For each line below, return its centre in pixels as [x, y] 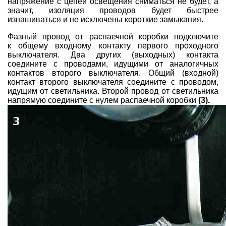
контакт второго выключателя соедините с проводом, [113, 82]
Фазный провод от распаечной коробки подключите [113, 36]
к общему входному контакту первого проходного [113, 45]
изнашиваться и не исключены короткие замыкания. [105, 19]
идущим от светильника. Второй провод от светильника [113, 91]
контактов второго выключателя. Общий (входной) [113, 73]
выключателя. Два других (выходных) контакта [113, 54]
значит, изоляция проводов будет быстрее [113, 10]
